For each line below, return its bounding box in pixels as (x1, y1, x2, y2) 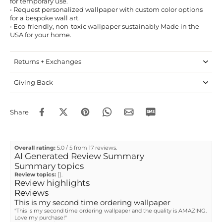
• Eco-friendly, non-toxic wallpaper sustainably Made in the (10, 23, 199, 31)
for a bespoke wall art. (10, 14, 80, 22)
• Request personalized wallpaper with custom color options (10, 6, 203, 14)
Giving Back (14, 79, 53, 87)
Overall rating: (14, 144, 55, 152)
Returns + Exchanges (14, 58, 81, 66)
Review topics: (14, 171, 56, 178)
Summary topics (14, 161, 84, 171)
